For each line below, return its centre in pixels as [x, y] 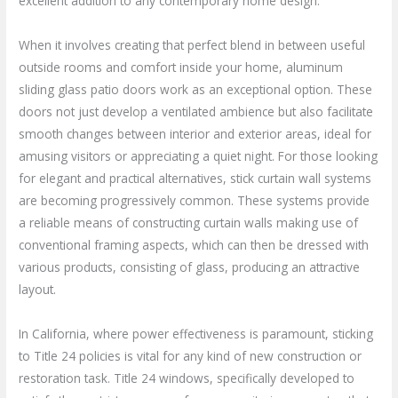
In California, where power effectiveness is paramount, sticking [196, 333]
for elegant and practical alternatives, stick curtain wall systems [195, 178]
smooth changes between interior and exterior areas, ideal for [195, 133]
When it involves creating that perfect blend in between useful [192, 44]
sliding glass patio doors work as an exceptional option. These [196, 89]
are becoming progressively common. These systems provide [195, 200]
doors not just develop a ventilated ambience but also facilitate [196, 111]
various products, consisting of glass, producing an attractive [190, 267]
